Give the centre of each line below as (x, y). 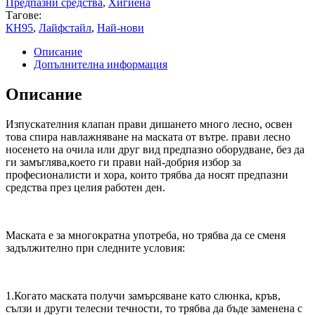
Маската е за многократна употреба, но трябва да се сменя (146, 236)
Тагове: (24, 15)
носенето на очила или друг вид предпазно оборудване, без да (155, 150)
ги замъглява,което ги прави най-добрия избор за (123, 162)
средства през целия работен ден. (85, 188)
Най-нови (121, 28)
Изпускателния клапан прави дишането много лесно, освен (149, 124)
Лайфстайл (65, 28)
